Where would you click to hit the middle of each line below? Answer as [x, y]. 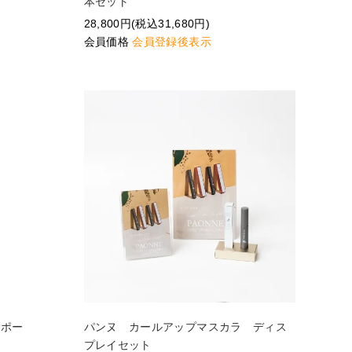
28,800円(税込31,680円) [147, 24]
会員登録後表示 [172, 42]
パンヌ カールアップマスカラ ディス [185, 326]
